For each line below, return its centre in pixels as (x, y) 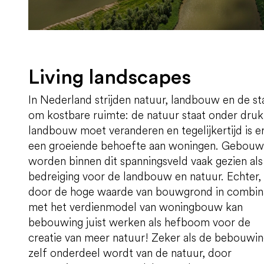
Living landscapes (110, 77)
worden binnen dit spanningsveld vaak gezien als (146, 161)
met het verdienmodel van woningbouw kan (136, 207)
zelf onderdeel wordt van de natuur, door (130, 253)
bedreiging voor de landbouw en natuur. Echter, (145, 176)
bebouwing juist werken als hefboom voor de (139, 222)
